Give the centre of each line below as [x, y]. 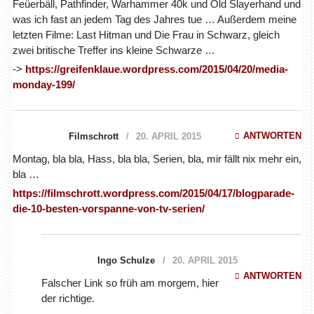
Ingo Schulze [126, 260]
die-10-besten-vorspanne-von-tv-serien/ [108, 208]
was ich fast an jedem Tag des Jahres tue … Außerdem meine [154, 19]
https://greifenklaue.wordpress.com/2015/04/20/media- [156, 69]
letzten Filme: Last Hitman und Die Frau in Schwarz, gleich [146, 34]
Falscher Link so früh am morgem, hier [130, 282]
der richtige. [68, 298]
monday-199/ [43, 84]
